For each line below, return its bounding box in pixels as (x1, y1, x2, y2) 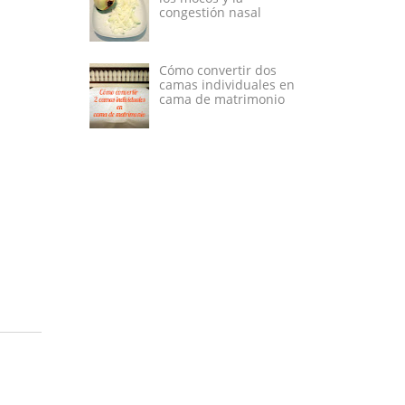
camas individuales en (158, 76, 295, 94)
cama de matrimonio (158, 90, 285, 108)
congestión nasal (158, 3, 261, 21)
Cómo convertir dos (158, 61, 277, 80)
